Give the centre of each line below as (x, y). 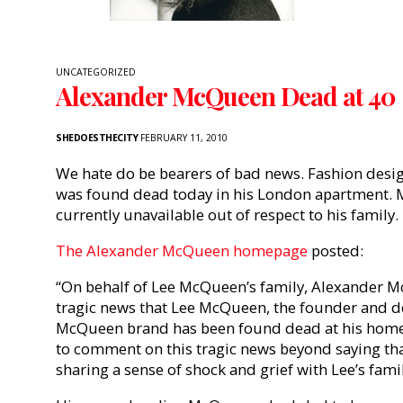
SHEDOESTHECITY (97, 138)
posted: (336, 251)
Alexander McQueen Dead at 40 (226, 96)
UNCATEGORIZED (96, 72)
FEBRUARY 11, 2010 (183, 138)
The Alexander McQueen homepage (182, 251)
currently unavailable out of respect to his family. (227, 215)
